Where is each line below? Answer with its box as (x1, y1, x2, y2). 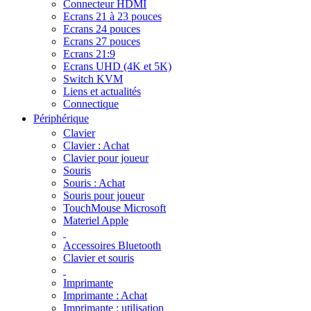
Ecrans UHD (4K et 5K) (63, 60, 171, 72)
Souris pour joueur (63, 190, 144, 201)
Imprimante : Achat (63, 289, 147, 301)
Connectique (63, 98, 119, 110)
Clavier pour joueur (63, 152, 149, 164)
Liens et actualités (63, 85, 141, 97)
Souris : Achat (63, 177, 125, 189)
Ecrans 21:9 (63, 48, 115, 60)
